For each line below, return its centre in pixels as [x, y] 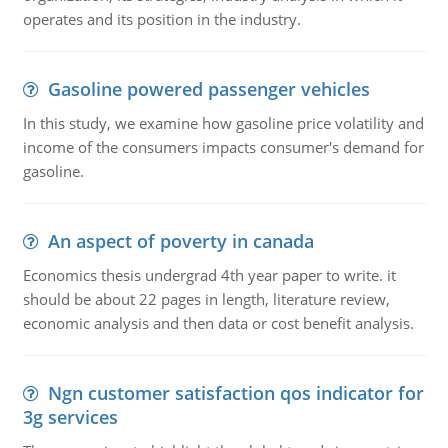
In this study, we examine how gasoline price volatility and [223, 123]
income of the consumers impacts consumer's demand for [223, 147]
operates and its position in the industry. [161, 19]
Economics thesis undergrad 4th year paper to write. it [209, 275]
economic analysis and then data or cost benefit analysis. [218, 323]
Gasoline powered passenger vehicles [208, 89]
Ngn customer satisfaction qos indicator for [235, 393]
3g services [70, 417]
